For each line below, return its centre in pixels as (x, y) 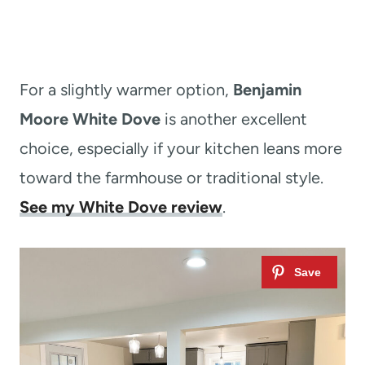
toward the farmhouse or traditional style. (172, 177)
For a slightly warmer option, (126, 89)
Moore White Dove (90, 119)
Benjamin (267, 89)
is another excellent (234, 119)
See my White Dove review (121, 207)
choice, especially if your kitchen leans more (181, 148)
